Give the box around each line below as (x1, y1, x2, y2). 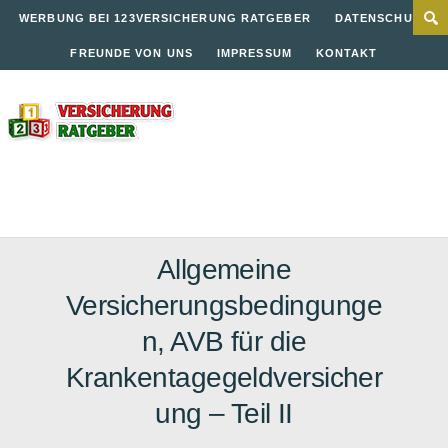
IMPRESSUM (216, 47, 292, 59)
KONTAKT (315, 47, 378, 59)
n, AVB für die (141, 326, 307, 357)
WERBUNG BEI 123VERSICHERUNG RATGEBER (19, 12, 311, 24)
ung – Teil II (155, 398, 293, 429)
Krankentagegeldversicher (65, 362, 383, 393)
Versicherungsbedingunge (65, 290, 383, 321)
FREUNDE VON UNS (70, 47, 193, 59)
